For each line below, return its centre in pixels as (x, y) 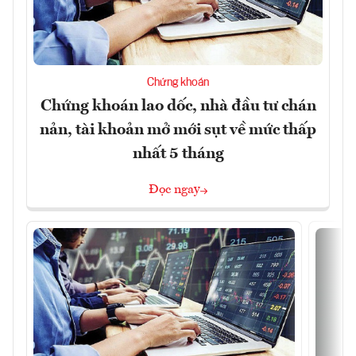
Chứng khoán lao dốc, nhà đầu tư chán (178, 107)
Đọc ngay (174, 190)
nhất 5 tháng (178, 155)
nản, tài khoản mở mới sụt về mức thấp (178, 131)
